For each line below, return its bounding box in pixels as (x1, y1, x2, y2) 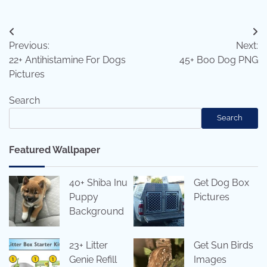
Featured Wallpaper (9, 144, 100, 156)
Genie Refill (69, 253, 117, 265)
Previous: (9, 39, 49, 51)
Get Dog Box (194, 176, 249, 188)
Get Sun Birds (194, 239, 253, 251)
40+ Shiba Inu (69, 176, 128, 188)
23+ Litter (69, 239, 108, 251)
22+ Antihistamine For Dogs (9, 54, 126, 66)
